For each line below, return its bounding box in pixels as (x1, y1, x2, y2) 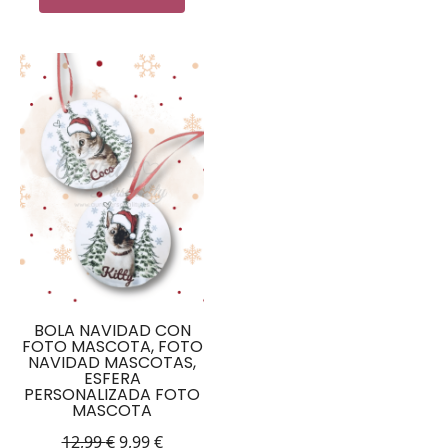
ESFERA (83, 366, 141, 390)
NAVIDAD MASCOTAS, (28, 350, 196, 374)
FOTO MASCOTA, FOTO (21, 334, 203, 358)
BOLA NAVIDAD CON (33, 318, 191, 342)
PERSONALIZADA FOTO (24, 382, 200, 406)
